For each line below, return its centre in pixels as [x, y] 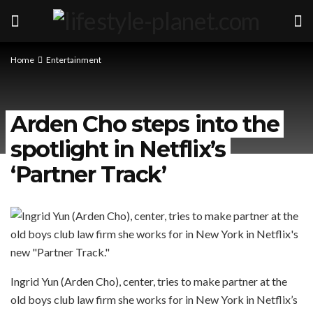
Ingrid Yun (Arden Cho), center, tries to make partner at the [149, 281]
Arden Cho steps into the [145, 124]
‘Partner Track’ [88, 174]
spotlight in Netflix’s [118, 149]
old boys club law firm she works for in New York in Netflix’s [154, 299]
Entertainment [74, 60]
